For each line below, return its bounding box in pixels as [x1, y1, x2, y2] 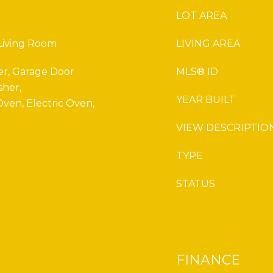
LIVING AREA [176, 38, 240, 49]
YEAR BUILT [176, 94, 235, 105]
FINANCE [176, 252, 240, 268]
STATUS [176, 178, 215, 190]
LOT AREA [176, 10, 227, 21]
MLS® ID [176, 66, 218, 77]
